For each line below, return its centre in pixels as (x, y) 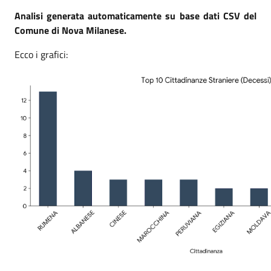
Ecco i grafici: (41, 54)
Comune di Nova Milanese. (70, 30)
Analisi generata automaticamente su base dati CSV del (135, 16)
